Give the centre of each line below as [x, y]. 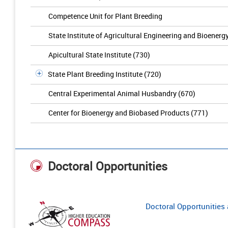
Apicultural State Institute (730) [99, 55]
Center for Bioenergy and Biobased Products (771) [128, 113]
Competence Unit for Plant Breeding [105, 16]
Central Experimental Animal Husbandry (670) [122, 93]
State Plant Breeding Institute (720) [105, 74]
